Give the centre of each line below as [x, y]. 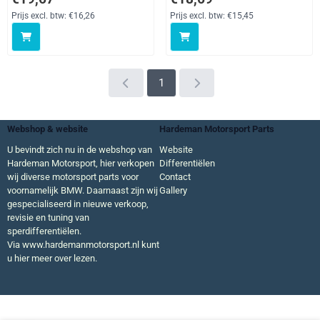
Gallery [173, 190]
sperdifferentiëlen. [44, 231]
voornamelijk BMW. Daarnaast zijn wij [82, 190]
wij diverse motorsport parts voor [73, 177]
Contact [175, 177]
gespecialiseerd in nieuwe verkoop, [78, 204]
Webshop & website [47, 129]
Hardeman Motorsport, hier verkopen [81, 163]
